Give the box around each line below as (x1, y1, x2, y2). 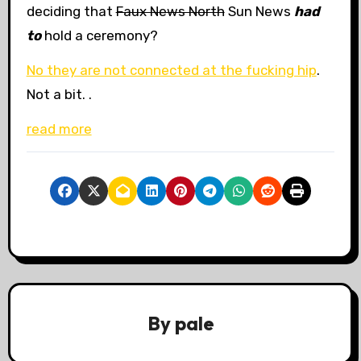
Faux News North (115, 3, 225, 20)
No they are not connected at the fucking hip (26, 62, 317, 79)
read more (26, 120, 92, 137)
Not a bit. (26, 86, 89, 103)
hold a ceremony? (40, 27, 158, 44)
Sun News (224, 3, 294, 20)
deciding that (26, 3, 116, 20)
